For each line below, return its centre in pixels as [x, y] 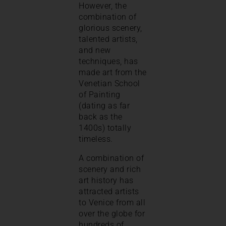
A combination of [111, 158]
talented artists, [108, 39]
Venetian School [109, 83]
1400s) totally [105, 128]
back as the [101, 117]
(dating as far [104, 105]
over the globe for [112, 213]
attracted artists [109, 191]
